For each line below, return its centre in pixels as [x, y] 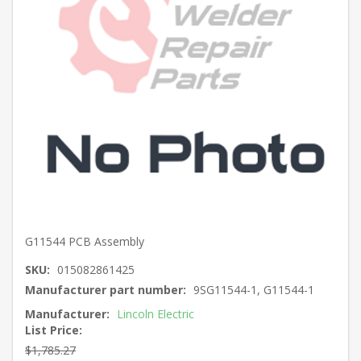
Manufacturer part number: [106, 290]
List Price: [54, 330]
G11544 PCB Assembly [85, 241]
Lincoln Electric [156, 314]
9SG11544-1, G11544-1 [254, 290]
